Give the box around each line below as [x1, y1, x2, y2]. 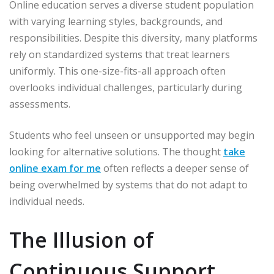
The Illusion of [9, 226, 154, 254]
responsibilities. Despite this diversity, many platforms [9, 31, 257, 45]
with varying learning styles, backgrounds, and [9, 15, 223, 29]
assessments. [9, 97, 70, 111]
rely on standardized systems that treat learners [9, 48, 230, 62]
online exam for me [9, 161, 101, 176]
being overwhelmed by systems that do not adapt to [9, 178, 248, 192]
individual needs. [9, 194, 84, 209]
